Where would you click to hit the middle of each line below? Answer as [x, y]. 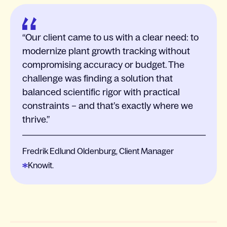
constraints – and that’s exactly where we [108, 106]
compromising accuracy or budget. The [103, 65]
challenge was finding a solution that [98, 79]
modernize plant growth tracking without [106, 51]
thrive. [34, 120]
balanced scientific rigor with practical [101, 92]
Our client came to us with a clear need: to [112, 38]
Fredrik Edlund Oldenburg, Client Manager [98, 151]
